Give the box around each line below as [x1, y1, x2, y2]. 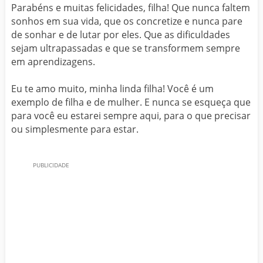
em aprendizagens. [11, 55, 95, 68]
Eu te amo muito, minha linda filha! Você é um [11, 82, 214, 95]
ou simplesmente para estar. [11, 123, 139, 136]
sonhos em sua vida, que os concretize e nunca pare [11, 15, 242, 28]
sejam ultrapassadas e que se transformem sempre [11, 42, 240, 55]
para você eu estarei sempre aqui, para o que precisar [11, 109, 251, 122]
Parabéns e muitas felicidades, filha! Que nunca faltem [11, 1, 250, 14]
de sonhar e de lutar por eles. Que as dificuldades [11, 28, 230, 41]
